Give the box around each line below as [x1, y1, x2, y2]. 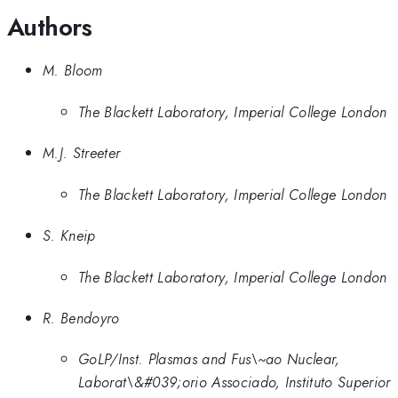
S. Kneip [43, 225, 96, 247]
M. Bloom [43, 60, 103, 82]
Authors [7, 8, 92, 45]
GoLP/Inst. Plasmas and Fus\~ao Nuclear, [78, 348, 340, 370]
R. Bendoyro [43, 306, 120, 329]
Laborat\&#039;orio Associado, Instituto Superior [78, 371, 391, 394]
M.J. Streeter [43, 142, 121, 164]
